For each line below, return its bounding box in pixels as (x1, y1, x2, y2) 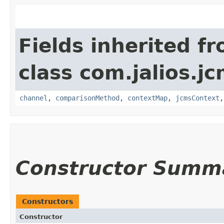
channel (19, 93, 47, 102)
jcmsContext (175, 93, 219, 102)
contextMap (127, 93, 167, 102)
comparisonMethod (55, 93, 119, 102)
